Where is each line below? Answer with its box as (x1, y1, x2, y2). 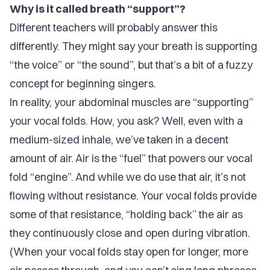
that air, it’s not (176, 170, 246, 184)
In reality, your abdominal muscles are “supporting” (10, 95, 253, 109)
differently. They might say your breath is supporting (10, 39, 257, 53)
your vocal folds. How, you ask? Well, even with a (10, 114, 243, 128)
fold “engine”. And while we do (10, 170, 159, 184)
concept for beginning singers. (10, 77, 156, 90)
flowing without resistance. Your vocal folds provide (10, 189, 257, 202)
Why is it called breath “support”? (10, 2, 186, 16)
